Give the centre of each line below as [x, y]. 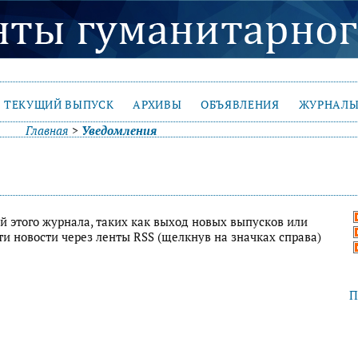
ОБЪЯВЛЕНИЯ [240, 104]
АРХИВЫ [157, 104]
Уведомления [119, 130]
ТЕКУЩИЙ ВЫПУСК [59, 104]
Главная [47, 130]
